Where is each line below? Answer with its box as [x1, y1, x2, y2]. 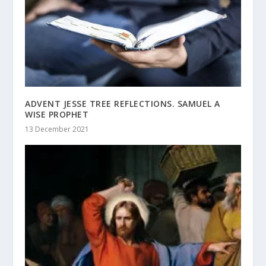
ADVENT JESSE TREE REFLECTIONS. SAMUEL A [25, 97, 220, 109]
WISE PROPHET [25, 108, 89, 120]
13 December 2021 [25, 123, 90, 134]
